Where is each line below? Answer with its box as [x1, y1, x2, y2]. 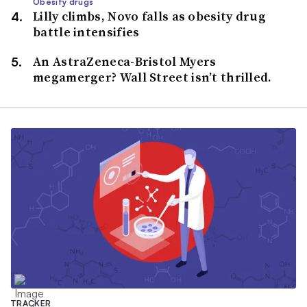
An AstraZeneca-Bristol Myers [33, 53, 217, 70]
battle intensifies [33, 23, 140, 40]
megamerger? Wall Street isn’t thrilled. [33, 69, 272, 86]
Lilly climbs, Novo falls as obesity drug [33, 8, 266, 25]
